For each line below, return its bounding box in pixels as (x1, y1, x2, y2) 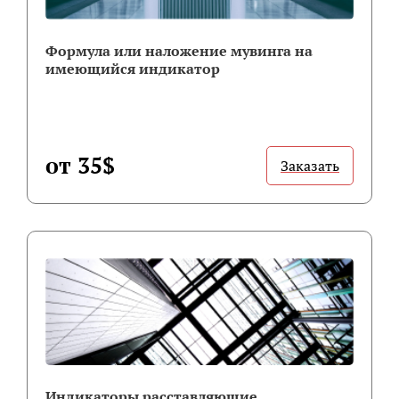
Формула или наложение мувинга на (45, 40, 313, 61)
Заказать (281, 155, 339, 175)
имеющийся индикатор (45, 58, 220, 78)
